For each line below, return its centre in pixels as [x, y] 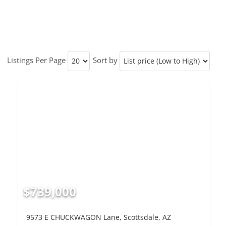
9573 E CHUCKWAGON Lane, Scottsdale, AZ [99, 217]
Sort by [105, 60]
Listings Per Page [37, 60]
